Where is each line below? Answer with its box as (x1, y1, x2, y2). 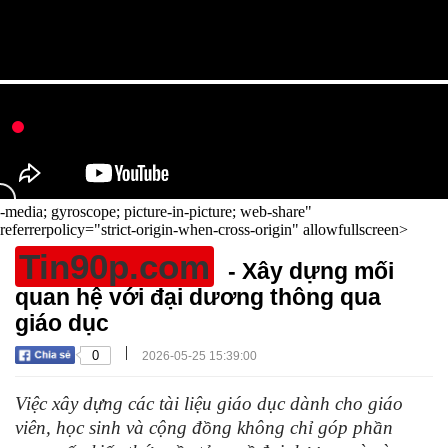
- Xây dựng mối (222, 258, 394, 284)
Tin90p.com (19, 247, 210, 286)
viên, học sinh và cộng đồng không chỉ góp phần (15, 417, 393, 438)
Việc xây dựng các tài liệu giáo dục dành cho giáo (15, 393, 403, 414)
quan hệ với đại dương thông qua (15, 284, 381, 310)
